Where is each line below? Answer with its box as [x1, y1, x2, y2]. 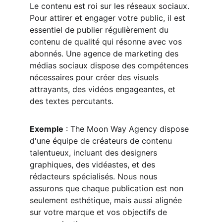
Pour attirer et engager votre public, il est [30, 13, 188, 23]
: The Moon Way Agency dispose [63, 124, 191, 134]
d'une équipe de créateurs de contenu [30, 136, 174, 146]
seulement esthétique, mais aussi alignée [30, 195, 184, 205]
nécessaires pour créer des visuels [30, 72, 161, 82]
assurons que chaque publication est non [30, 183, 186, 193]
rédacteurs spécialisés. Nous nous [30, 171, 160, 181]
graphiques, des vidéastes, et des [30, 160, 158, 169]
